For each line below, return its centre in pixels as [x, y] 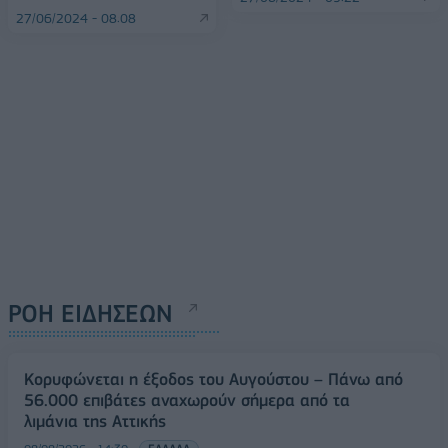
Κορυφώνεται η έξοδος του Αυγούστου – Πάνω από [213, 378]
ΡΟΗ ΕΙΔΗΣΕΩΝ [90, 313]
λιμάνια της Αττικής [95, 420]
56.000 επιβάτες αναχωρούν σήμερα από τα [187, 399]
